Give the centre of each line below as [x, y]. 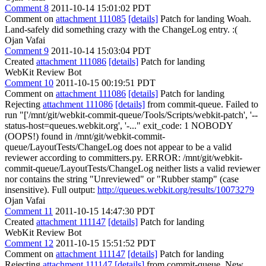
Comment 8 [27, 8]
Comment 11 [29, 211]
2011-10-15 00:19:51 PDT [106, 83]
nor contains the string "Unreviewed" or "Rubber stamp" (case [122, 179]
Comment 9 [27, 50]
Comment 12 [29, 243]
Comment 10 [29, 83]
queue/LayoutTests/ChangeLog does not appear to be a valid [118, 147]
